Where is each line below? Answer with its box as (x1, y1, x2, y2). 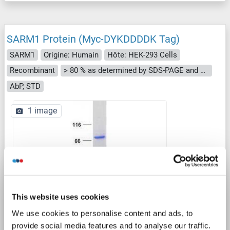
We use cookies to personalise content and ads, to (12, 208, 193, 218)
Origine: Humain (44, 50, 99, 60)
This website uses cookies (12, 192, 109, 201)
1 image (28, 106, 57, 116)
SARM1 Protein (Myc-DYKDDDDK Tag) (7, 32, 180, 45)
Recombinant (10, 66, 55, 75)
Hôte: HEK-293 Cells (107, 50, 177, 60)
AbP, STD (10, 81, 41, 91)
